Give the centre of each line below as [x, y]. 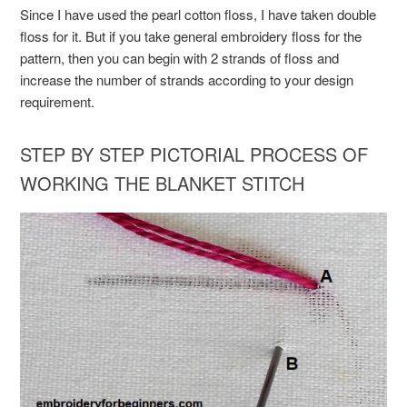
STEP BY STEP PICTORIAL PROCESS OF [194, 154]
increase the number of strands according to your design [187, 80]
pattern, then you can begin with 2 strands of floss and [180, 58]
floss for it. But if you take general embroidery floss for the [191, 36]
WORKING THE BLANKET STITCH [163, 184]
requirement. [58, 102]
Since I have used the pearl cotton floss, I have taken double [199, 15]
